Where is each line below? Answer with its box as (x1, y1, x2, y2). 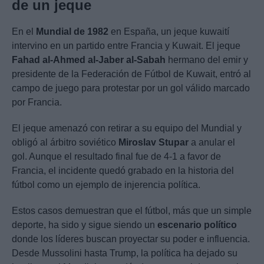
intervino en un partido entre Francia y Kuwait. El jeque (12, 41, 240, 51)
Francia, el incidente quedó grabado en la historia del (12, 166, 234, 176)
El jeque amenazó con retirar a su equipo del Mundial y (12, 123, 242, 134)
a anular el (189, 137, 235, 148)
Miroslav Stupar (118, 137, 189, 148)
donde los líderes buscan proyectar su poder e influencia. (12, 234, 250, 245)
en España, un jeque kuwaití (108, 27, 229, 37)
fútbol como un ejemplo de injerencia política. (12, 180, 200, 190)
